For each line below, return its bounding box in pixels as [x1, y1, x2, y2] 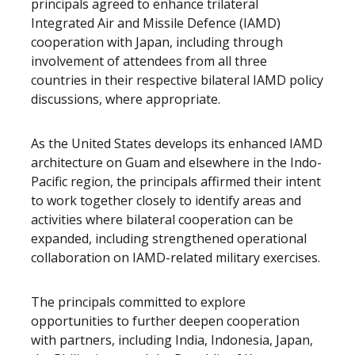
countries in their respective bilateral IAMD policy [31, 71, 323, 89]
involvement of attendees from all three [31, 52, 267, 70]
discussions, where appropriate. [31, 90, 220, 108]
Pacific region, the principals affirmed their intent [31, 173, 321, 190]
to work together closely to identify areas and [31, 192, 301, 209]
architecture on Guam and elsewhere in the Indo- [31, 154, 322, 171]
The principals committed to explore [31, 293, 246, 311]
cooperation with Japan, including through [31, 33, 283, 51]
